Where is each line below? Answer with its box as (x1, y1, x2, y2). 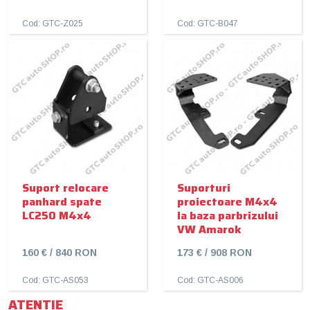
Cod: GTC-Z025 (22, 18, 83, 28)
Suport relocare (22, 179, 109, 197)
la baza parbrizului (177, 206, 278, 224)
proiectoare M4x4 (177, 192, 277, 210)
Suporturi (177, 179, 230, 197)
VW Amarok (177, 220, 241, 238)
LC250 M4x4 (22, 206, 91, 224)
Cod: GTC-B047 (177, 18, 238, 28)
